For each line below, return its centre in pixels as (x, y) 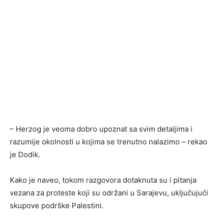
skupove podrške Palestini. (57, 205)
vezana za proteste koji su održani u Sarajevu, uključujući (109, 192)
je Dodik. (25, 154)
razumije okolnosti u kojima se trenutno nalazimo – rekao (109, 141)
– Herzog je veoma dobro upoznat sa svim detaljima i (101, 129)
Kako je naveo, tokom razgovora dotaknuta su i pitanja (103, 180)
